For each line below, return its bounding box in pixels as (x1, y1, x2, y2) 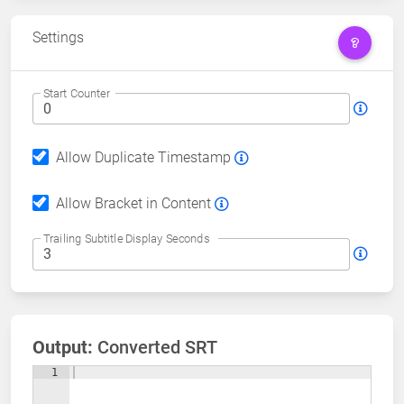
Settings (32, 28, 84, 46)
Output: (32, 335, 93, 358)
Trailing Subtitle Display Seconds (43, 231, 209, 246)
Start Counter (43, 86, 110, 100)
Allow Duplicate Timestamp (56, 149, 231, 167)
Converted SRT (93, 335, 217, 358)
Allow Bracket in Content (56, 195, 211, 213)
